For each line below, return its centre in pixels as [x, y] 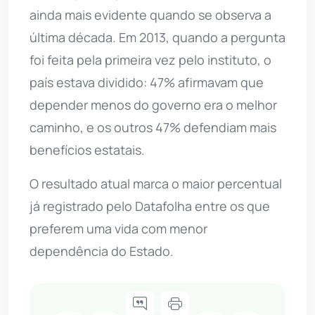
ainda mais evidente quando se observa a [150, 14]
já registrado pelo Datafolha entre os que [150, 206]
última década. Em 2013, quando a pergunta [157, 37]
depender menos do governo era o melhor [153, 104]
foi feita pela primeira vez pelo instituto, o [150, 59]
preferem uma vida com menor [118, 228]
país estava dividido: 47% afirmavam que [147, 82]
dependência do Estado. [102, 251]
